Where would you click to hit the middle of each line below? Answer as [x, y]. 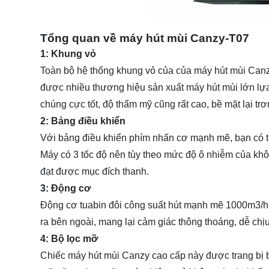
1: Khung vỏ [68, 53]
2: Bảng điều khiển [83, 121]
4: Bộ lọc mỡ [69, 238]
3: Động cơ [65, 188]
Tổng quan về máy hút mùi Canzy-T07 [145, 38]
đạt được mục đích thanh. [95, 171]
